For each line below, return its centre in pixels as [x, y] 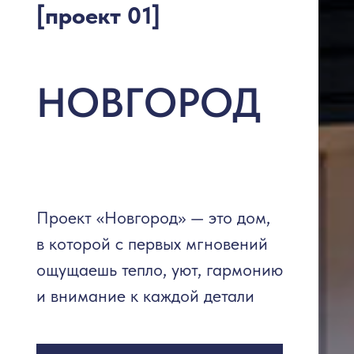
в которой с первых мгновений [152, 243]
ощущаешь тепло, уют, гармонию [159, 269]
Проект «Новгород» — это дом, [153, 217]
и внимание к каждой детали [145, 295]
